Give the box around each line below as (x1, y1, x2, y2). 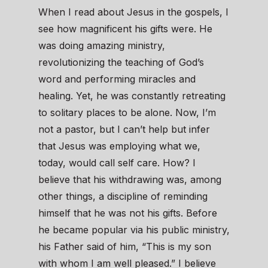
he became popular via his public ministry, (38, 224, 230, 236)
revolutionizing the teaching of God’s (38, 56, 204, 69)
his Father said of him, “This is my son (38, 240, 211, 253)
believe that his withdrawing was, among (38, 173, 221, 186)
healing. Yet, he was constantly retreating (38, 90, 226, 102)
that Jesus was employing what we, (38, 140, 200, 153)
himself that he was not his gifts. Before (38, 207, 217, 220)
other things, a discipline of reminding (38, 190, 208, 203)
